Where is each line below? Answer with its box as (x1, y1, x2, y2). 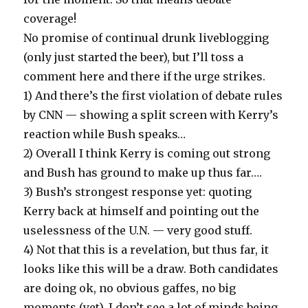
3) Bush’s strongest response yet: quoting (23, 184, 252, 199)
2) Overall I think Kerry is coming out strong (23, 146, 271, 160)
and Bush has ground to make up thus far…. (23, 165, 263, 179)
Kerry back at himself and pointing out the (23, 203, 260, 218)
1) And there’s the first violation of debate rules (23, 88, 283, 102)
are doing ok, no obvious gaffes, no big (23, 280, 236, 295)
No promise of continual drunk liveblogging (23, 30, 269, 45)
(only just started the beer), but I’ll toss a (23, 49, 244, 64)
